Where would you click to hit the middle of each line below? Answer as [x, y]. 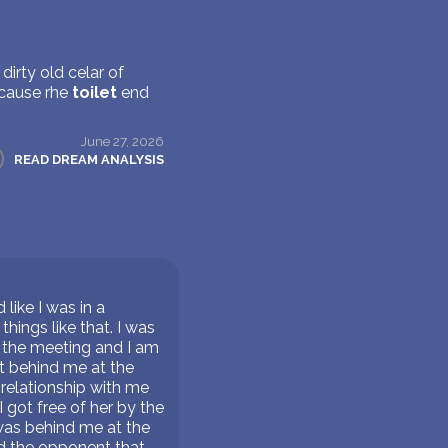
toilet [94, 93]
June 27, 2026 [123, 141]
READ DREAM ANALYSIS [89, 160]
